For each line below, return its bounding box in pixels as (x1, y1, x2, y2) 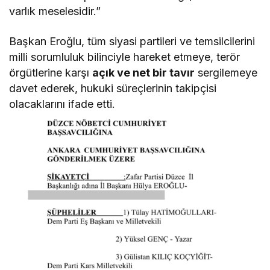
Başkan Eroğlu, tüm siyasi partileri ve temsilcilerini (9, 34, 256, 48)
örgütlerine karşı (9, 66, 93, 79)
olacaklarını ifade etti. (9, 97, 116, 110)
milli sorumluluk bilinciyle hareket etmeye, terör (9, 50, 240, 63)
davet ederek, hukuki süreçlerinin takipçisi (9, 81, 217, 95)
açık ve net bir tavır (92, 66, 195, 79)
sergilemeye (195, 66, 258, 79)
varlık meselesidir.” (9, 4, 101, 17)
